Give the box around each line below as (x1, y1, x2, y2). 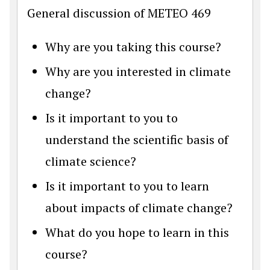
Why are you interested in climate (45, 63, 231, 80)
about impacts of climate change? (45, 199, 233, 216)
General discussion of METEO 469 (27, 4, 211, 21)
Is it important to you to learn (45, 177, 209, 194)
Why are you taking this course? (45, 38, 221, 55)
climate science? (45, 152, 136, 169)
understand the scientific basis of (45, 131, 228, 148)
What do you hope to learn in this (45, 224, 229, 240)
